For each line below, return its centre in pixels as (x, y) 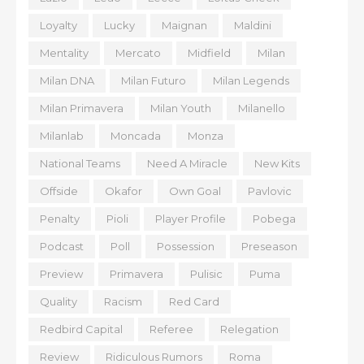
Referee (171, 329)
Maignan (184, 25)
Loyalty (58, 25)
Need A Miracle (187, 163)
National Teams (80, 163)
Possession (186, 246)
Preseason (269, 246)
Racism (123, 301)
